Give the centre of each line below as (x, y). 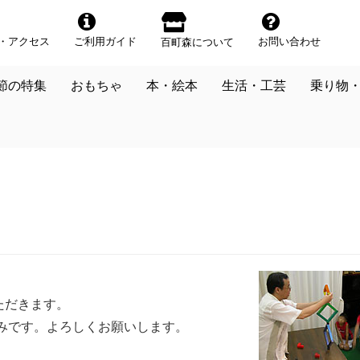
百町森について (197, 42)
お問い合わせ (289, 41)
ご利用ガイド (105, 41)
